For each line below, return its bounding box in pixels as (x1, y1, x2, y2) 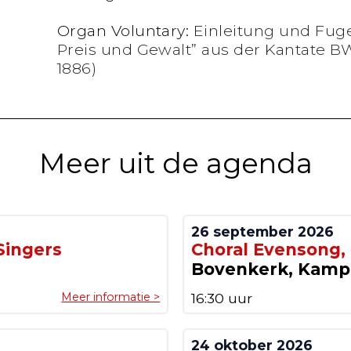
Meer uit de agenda (38, 146, 313, 180)
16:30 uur (190, 289, 252, 306)
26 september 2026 (190, 223, 334, 240)
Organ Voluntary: (56, 20, 194, 40)
